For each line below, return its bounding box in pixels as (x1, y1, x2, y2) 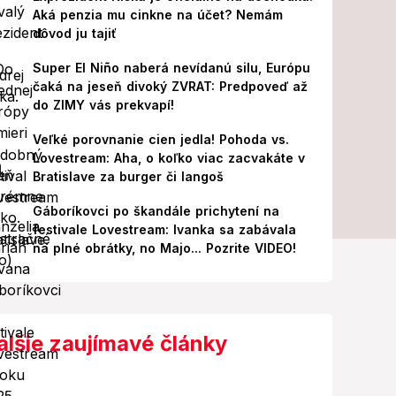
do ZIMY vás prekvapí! (32, 97, 174, 112)
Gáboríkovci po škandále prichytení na (32, 203, 279, 218)
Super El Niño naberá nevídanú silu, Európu (32, 60, 310, 75)
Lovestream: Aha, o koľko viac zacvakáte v (32, 150, 305, 165)
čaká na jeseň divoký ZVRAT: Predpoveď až (32, 79, 308, 94)
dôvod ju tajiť (32, 26, 117, 41)
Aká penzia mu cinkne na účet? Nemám (32, 7, 283, 22)
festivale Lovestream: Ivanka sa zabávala (32, 222, 296, 237)
